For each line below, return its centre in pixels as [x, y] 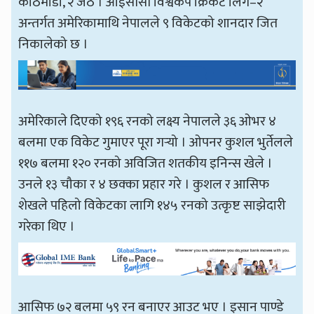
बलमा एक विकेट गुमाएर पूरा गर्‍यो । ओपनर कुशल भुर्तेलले [156, 143]
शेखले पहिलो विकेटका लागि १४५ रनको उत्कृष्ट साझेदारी [152, 206]
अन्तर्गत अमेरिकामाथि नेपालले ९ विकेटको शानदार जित [148, 23]
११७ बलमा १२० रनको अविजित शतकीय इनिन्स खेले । [146, 164]
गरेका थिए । [47, 227]
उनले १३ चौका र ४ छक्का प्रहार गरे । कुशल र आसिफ [144, 185]
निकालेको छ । [54, 45]
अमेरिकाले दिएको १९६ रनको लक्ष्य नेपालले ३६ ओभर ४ [148, 122]
